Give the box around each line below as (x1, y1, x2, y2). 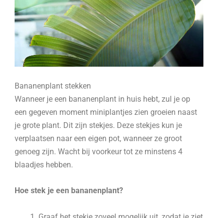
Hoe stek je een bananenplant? (15, 186, 123, 196)
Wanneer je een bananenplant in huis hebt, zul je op (15, 94, 190, 104)
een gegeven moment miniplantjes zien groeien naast (15, 108, 197, 117)
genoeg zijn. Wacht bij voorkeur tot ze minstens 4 (15, 147, 182, 157)
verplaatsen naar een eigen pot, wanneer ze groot (15, 134, 182, 144)
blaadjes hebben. (15, 160, 73, 170)
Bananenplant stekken (15, 81, 91, 91)
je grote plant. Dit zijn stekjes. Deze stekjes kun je (15, 121, 182, 130)
